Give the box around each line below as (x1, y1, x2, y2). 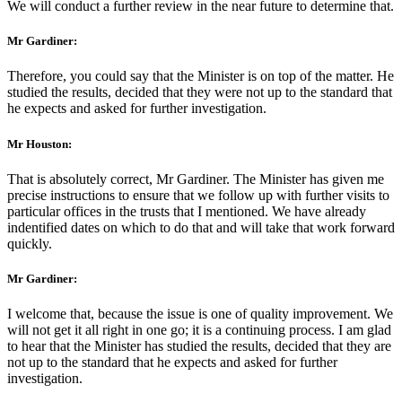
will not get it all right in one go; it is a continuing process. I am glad (7, 322, 391, 338)
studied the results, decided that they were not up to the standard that (7, 84, 392, 100)
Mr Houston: (7, 136, 72, 151)
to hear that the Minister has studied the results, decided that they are (7, 338, 391, 354)
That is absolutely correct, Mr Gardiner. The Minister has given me (7, 170, 384, 187)
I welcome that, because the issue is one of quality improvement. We (7, 306, 393, 322)
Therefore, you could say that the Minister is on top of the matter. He (7, 68, 394, 84)
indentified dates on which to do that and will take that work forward (7, 219, 395, 235)
